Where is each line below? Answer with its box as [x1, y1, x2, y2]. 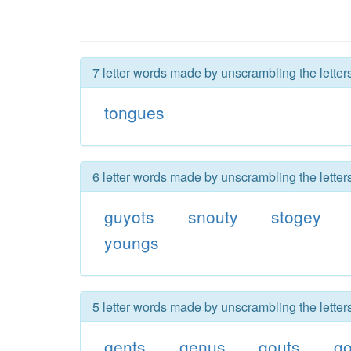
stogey [271, 204, 322, 228]
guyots [103, 204, 154, 228]
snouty [187, 204, 238, 228]
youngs [103, 230, 159, 254]
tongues [103, 100, 165, 124]
